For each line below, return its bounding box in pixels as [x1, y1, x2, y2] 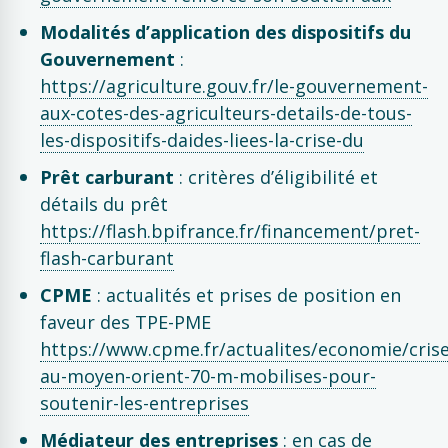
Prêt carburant [40, 165, 174, 189]
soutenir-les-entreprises [40, 391, 249, 415]
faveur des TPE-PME [40, 310, 211, 334]
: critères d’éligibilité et [174, 165, 378, 189]
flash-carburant [40, 246, 174, 270]
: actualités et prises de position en [92, 283, 401, 307]
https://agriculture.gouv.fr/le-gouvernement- [40, 74, 428, 98]
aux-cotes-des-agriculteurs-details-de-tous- [40, 101, 412, 125]
